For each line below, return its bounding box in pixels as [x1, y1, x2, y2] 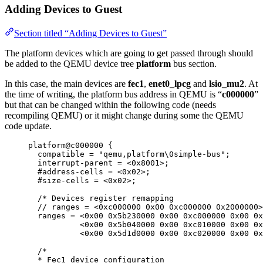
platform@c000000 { [28, 140, 113, 150]
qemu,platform [103, 149, 164, 159]
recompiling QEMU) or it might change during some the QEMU [5, 110, 244, 120]
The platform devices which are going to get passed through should [5, 48, 253, 58]
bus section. [171, 58, 217, 69]
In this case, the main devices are [5, 78, 128, 89]
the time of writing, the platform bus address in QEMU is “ [5, 89, 222, 99]
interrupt [38, 158, 80, 167]
